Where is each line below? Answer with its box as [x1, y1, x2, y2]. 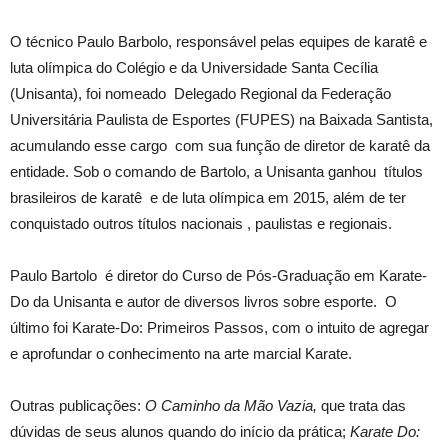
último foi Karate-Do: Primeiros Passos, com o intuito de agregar [10, 319, 429, 336]
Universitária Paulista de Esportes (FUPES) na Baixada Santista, [10, 111, 433, 128]
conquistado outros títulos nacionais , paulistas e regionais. [10, 215, 392, 232]
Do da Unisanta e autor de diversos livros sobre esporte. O [10, 293, 397, 310]
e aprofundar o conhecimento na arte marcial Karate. [10, 345, 352, 362]
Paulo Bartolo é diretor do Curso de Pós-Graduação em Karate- [10, 267, 427, 284]
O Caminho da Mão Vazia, [145, 397, 317, 414]
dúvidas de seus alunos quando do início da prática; [10, 423, 350, 440]
